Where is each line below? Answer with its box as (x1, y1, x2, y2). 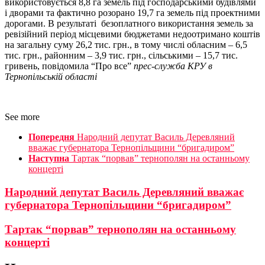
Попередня (28, 132, 75, 143)
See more (5, 112, 40, 122)
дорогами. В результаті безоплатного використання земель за (5, 18, 253, 29)
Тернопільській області (5, 72, 97, 82)
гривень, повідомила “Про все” (5, 61, 134, 72)
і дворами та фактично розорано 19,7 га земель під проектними (5, 8, 260, 18)
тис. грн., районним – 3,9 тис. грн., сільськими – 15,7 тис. (5, 50, 238, 61)
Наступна (28, 153, 69, 164)
